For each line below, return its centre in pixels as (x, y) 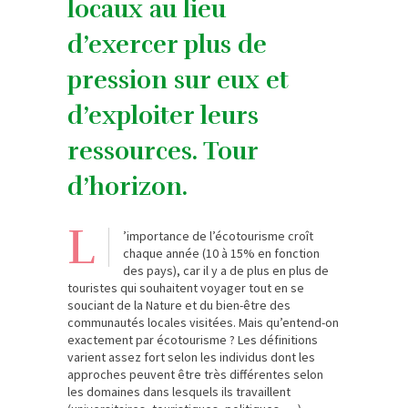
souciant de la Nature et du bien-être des (179, 305)
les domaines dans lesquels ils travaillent (179, 391)
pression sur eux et (178, 80)
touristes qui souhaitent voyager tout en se (186, 287)
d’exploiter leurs (163, 115)
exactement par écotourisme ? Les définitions (193, 339)
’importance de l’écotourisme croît (218, 235)
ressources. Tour (163, 151)
